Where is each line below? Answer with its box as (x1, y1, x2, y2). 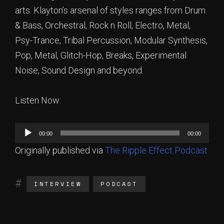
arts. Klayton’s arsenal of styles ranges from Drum (15, 5, 205, 15)
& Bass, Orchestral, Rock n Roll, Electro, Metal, (15, 20, 190, 30)
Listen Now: (15, 95, 61, 105)
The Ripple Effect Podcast (105, 145, 207, 155)
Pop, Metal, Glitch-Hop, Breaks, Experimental (15, 50, 186, 60)
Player (14, 139, 39, 150)
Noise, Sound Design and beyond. (15, 65, 143, 75)
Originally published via (15, 145, 105, 155)
